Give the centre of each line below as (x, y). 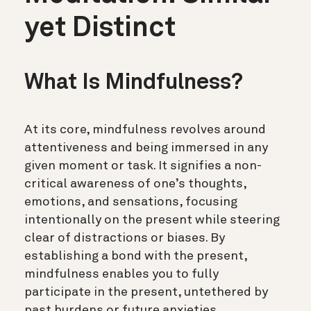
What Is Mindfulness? (134, 83)
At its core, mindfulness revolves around (145, 129)
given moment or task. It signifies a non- (143, 166)
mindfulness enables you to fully (121, 274)
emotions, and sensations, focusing (131, 202)
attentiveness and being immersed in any (146, 148)
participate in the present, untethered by (146, 292)
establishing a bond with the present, (136, 256)
